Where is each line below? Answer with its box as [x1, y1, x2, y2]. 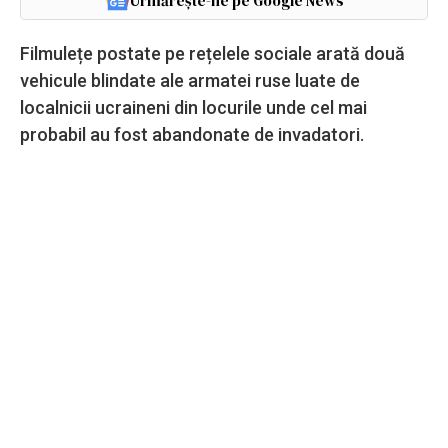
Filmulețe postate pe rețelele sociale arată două [20, 42, 405, 64]
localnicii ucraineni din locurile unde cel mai [20, 96, 367, 118]
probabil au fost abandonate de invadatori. [20, 123, 364, 145]
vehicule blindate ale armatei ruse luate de [20, 69, 360, 91]
